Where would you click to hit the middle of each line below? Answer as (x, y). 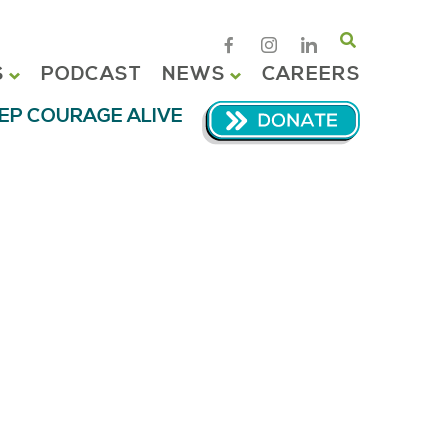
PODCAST (91, 74)
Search (372, 56)
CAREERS (311, 74)
